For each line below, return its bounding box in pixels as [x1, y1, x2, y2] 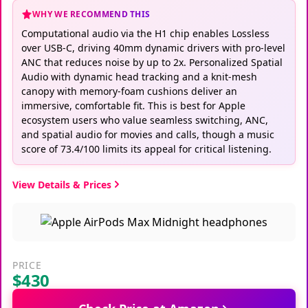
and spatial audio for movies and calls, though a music [21, 127, 274, 141]
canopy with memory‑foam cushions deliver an [21, 84, 237, 98]
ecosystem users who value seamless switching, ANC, [21, 113, 268, 126]
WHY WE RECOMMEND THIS [32, 8, 151, 20]
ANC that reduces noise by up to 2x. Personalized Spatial [21, 55, 283, 69]
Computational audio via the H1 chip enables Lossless [21, 26, 269, 40]
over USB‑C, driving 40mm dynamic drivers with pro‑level [21, 41, 285, 54]
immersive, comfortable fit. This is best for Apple [21, 98, 245, 112]
